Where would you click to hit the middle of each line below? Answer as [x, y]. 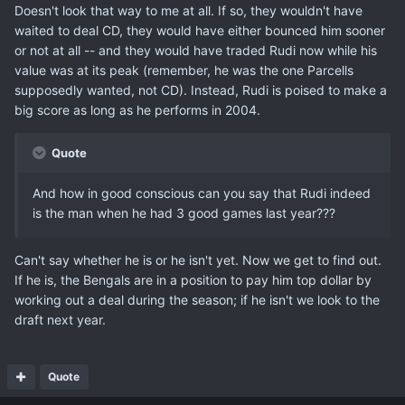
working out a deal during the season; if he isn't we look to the [197, 300]
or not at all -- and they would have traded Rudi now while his [196, 51]
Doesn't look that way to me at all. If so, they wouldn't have [188, 11]
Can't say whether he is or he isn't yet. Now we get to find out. [198, 260]
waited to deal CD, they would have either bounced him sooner [200, 31]
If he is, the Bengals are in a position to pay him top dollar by [193, 280]
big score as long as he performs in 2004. [137, 110]
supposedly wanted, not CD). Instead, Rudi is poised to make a [201, 90]
